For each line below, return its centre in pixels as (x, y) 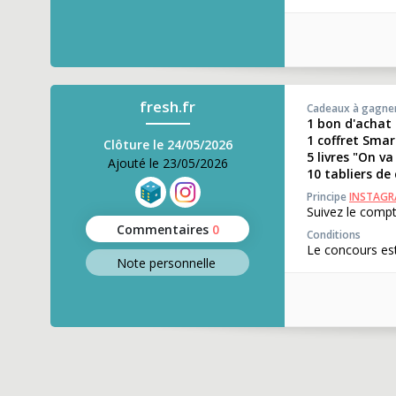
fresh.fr (168, 107)
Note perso (149, 263)
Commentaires (162, 229)
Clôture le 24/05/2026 (168, 145)
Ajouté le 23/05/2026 (168, 163)
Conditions (334, 235)
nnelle (198, 263)
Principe (328, 197)
